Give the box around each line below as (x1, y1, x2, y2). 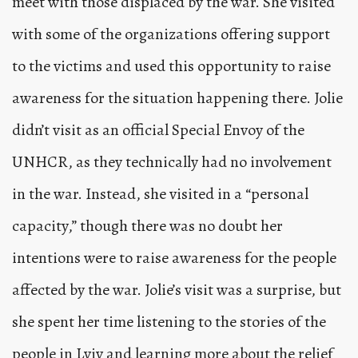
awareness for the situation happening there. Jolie (12, 87, 343, 109)
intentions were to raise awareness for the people (12, 247, 336, 269)
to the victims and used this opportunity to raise (12, 55, 331, 78)
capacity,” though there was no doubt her (12, 215, 283, 237)
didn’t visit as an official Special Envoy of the (12, 119, 304, 141)
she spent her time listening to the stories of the (12, 311, 326, 333)
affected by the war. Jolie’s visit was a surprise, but (12, 279, 341, 301)
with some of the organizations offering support (12, 23, 330, 46)
